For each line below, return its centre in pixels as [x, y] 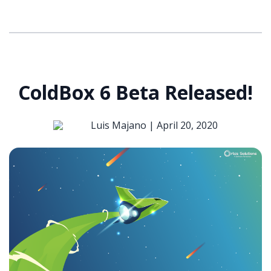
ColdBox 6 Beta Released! [135, 93]
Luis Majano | [124, 126]
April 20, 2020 [187, 126]
